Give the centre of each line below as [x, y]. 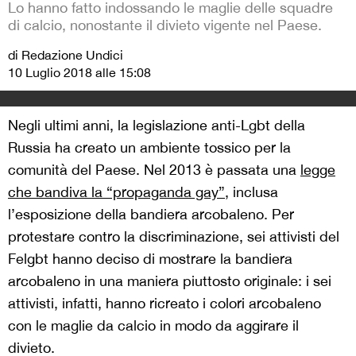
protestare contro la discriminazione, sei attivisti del [174, 236]
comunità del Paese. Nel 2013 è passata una [154, 170]
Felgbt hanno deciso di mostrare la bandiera [150, 259]
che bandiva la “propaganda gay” [116, 192]
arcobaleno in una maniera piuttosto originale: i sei [170, 281]
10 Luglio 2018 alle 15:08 [79, 72]
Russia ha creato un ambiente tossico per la [149, 147]
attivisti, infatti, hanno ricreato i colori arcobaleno [164, 303]
